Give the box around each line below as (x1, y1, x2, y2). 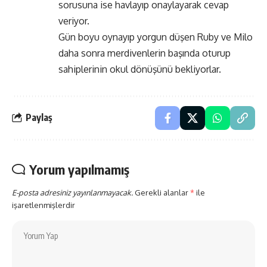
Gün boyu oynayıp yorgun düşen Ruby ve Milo (58, 30, 253, 43)
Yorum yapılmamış (29, 160, 129, 178)
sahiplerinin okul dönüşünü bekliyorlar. (58, 63, 221, 75)
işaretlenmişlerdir (12, 200, 75, 210)
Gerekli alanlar (135, 187, 190, 197)
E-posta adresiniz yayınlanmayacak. (12, 187, 133, 197)
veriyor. (58, 14, 89, 27)
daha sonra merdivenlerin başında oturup (58, 46, 231, 59)
